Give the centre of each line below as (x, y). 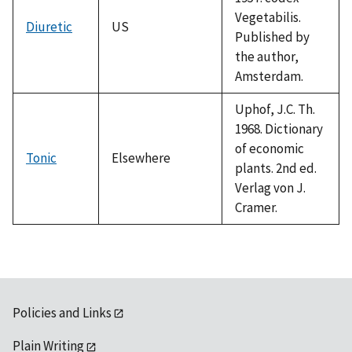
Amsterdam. (269, 76)
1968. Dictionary (279, 128)
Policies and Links (62, 312)
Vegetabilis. (268, 17)
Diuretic (49, 26)
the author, (267, 56)
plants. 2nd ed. (276, 168)
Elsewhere (141, 158)
